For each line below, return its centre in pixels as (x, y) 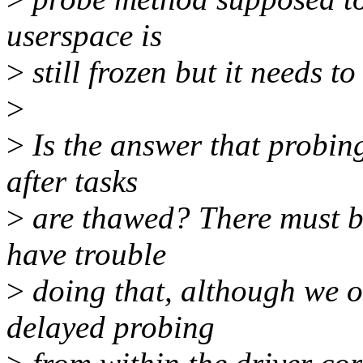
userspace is (84, 36)
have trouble (86, 254)
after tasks (72, 181)
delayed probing (111, 327)
